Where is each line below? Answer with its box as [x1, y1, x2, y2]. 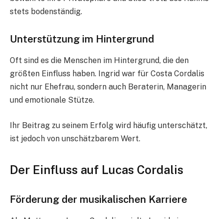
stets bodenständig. [10, 7, 82, 16]
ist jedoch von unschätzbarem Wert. [10, 133, 140, 143]
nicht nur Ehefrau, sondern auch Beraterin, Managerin [10, 82, 206, 92]
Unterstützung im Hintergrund [10, 32, 154, 45]
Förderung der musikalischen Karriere [10, 193, 187, 205]
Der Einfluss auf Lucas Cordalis [10, 163, 183, 177]
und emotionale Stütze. [10, 95, 94, 105]
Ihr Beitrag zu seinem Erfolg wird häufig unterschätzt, [10, 120, 207, 130]
